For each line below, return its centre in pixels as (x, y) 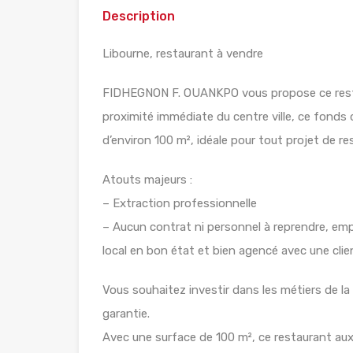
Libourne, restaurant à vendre (183, 54)
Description (139, 17)
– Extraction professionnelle (180, 204)
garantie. (126, 314)
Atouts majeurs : (147, 180)
